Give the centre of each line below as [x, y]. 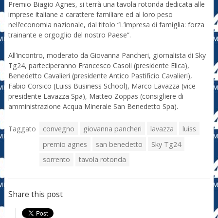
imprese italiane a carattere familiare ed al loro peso [90, 15]
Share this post [35, 194]
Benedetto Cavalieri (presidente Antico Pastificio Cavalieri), [100, 76]
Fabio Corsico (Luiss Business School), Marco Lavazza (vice [102, 86]
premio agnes [65, 144]
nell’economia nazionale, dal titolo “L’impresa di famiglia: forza [106, 25]
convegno [59, 128]
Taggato [22, 128]
